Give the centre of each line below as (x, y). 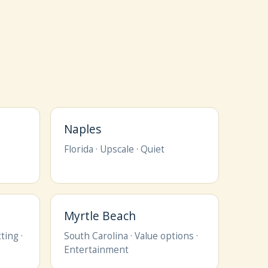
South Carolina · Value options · (131, 236)
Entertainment (96, 249)
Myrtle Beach (100, 216)
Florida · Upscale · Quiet (114, 149)
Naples (82, 129)
